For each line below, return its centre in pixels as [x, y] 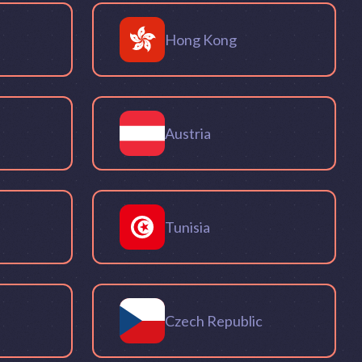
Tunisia [187, 227]
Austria [188, 133]
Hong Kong [201, 39]
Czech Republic [214, 320]
